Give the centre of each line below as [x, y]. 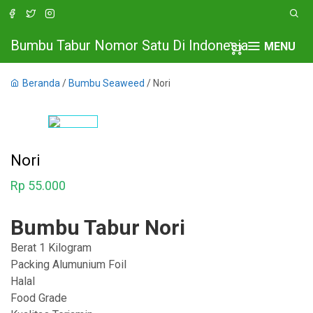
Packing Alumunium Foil [68, 264]
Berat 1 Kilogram [51, 248]
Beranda [41, 83]
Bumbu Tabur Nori [98, 227]
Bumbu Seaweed [107, 83]
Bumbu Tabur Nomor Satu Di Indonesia [129, 45]
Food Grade [39, 298]
